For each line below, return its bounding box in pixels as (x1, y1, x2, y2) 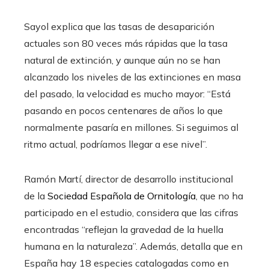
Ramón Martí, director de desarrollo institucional (24, 173, 233, 186)
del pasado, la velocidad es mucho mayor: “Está (24, 88, 231, 100)
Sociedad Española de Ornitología (47, 190, 196, 202)
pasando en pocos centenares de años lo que (24, 104, 223, 117)
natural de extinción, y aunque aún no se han (24, 54, 220, 67)
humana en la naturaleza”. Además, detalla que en (24, 240, 243, 253)
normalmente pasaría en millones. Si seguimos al (24, 121, 238, 134)
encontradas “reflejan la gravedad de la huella (24, 223, 223, 236)
